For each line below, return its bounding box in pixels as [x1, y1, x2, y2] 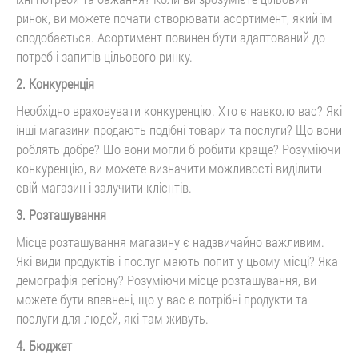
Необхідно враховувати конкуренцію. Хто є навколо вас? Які [16, 101, 342, 120]
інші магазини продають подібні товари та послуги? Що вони [16, 120, 342, 139]
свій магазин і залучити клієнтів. [16, 177, 192, 197]
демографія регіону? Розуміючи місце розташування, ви [16, 270, 316, 289]
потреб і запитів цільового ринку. [16, 46, 193, 66]
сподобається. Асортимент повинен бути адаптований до [16, 27, 325, 46]
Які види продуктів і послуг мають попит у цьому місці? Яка [16, 251, 338, 270]
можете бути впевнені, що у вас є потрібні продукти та [16, 289, 308, 308]
